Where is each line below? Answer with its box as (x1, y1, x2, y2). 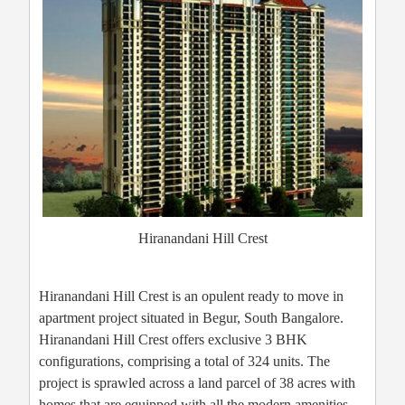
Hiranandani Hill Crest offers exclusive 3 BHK (39, 332, 307, 348)
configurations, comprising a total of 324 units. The (39, 353, 330, 370)
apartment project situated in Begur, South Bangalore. (39, 310, 344, 326)
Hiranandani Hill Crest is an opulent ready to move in (39, 288, 344, 305)
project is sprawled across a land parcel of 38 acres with (39, 375, 355, 391)
